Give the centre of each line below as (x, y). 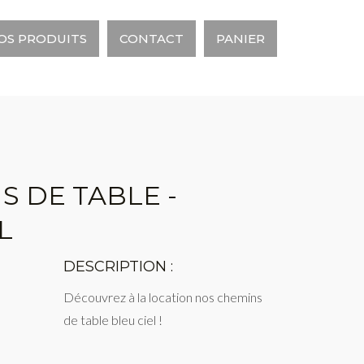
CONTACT (152, 39)
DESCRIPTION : (119, 266)
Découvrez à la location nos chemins (163, 297)
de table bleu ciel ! (113, 320)
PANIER (240, 39)
